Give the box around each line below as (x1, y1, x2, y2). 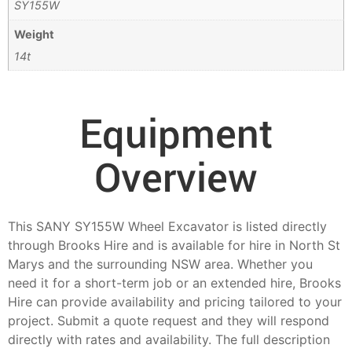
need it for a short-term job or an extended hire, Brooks (8, 274, 341, 291)
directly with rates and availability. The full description (8, 331, 330, 347)
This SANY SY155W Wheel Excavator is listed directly (8, 218, 327, 234)
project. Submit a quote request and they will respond (8, 312, 329, 328)
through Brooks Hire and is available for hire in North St (8, 236, 340, 253)
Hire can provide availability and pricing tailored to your (8, 293, 342, 310)
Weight (14, 27, 55, 41)
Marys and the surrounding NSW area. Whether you (8, 255, 313, 272)
